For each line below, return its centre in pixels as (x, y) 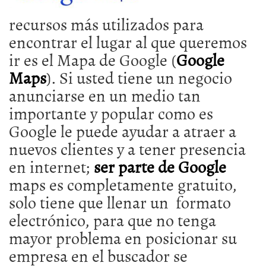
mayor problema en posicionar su (123, 238)
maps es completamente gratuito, (123, 184)
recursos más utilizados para (106, 24)
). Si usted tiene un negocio (139, 77)
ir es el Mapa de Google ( (93, 60)
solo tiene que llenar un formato (120, 202)
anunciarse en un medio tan (105, 95)
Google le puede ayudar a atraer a (123, 131)
